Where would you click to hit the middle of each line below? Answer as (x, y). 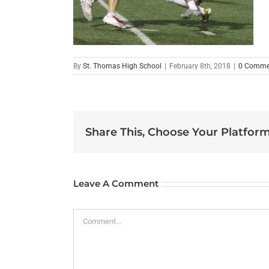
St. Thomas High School (122, 66)
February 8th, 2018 (200, 66)
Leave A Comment (116, 184)
